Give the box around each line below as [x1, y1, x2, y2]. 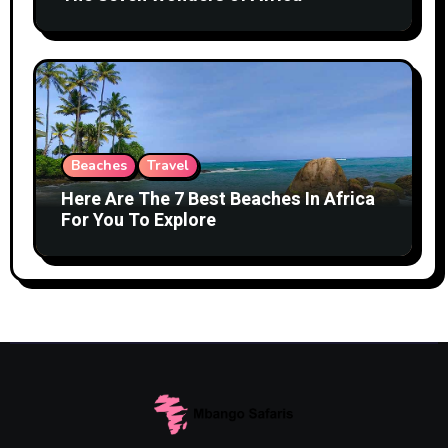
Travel [146, 156, 189, 176]
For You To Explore [60, 207, 216, 235]
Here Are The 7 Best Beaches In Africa [60, 186, 375, 214]
